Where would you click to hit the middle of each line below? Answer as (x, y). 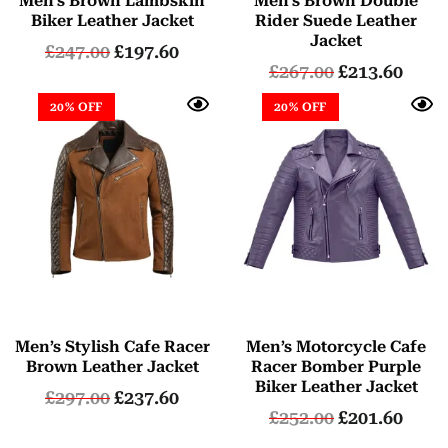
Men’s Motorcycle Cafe (336, 346)
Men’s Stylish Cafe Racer (112, 346)
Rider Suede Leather (336, 20)
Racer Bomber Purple (336, 366)
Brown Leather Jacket (112, 366)
